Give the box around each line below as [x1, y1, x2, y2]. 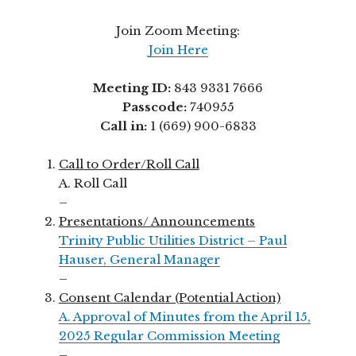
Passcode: [122, 99, 187, 114]
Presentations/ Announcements [58, 213, 255, 229]
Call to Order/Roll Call [58, 156, 199, 172]
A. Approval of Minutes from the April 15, [58, 308, 311, 324]
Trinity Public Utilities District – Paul [58, 232, 287, 248]
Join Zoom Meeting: [116, 22, 240, 38]
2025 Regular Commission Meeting [58, 327, 280, 343]
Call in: [99, 118, 147, 133]
